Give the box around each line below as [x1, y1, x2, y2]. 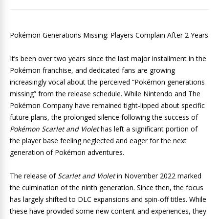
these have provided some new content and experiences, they [10, 206, 206, 216]
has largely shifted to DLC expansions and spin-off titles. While [10, 195, 206, 204]
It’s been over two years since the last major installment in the [10, 54, 206, 63]
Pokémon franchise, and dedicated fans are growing [10, 66, 175, 75]
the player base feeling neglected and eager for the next [10, 136, 187, 145]
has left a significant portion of [99, 124, 197, 133]
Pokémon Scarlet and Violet [10, 124, 99, 133]
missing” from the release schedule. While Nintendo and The [10, 89, 200, 98]
